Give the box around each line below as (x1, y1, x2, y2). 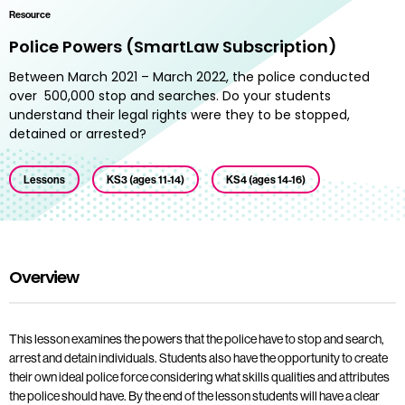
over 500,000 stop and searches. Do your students (9, 86, 331, 105)
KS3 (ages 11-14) (107, 173, 184, 186)
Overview (9, 265, 80, 288)
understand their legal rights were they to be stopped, (9, 105, 350, 124)
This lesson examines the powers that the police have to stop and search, (9, 331, 384, 346)
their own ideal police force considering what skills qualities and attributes (9, 369, 390, 384)
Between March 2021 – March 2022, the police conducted (9, 67, 370, 86)
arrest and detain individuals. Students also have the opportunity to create (9, 350, 388, 365)
